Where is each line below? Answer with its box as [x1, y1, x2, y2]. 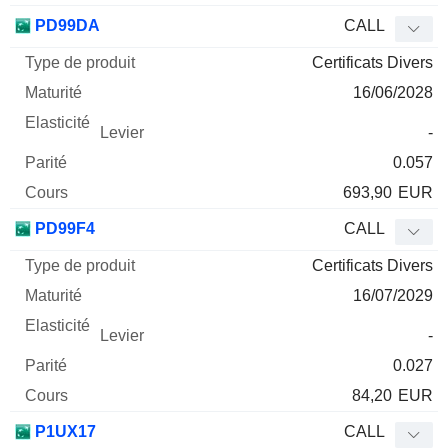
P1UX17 [31, 423, 96, 441]
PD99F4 [31, 220, 95, 238]
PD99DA [31, 17, 100, 35]
